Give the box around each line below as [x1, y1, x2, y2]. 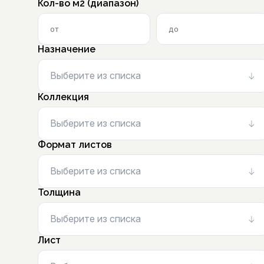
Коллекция [38, 91, 89, 103]
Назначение [38, 44, 95, 55]
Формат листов [38, 139, 112, 150]
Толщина [38, 187, 81, 198]
